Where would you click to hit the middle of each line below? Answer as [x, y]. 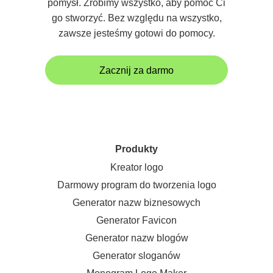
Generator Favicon [136, 220]
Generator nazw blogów [136, 238]
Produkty [136, 149]
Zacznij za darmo [136, 70]
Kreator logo [136, 167]
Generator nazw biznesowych [136, 203]
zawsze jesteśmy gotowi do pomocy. [136, 33]
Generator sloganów [136, 256]
